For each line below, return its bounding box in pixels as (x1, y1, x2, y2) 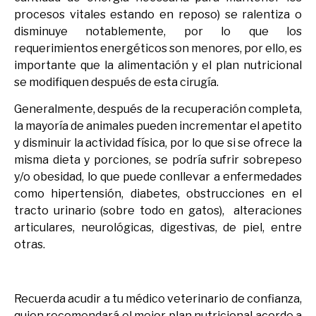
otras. (14, 237, 45, 251)
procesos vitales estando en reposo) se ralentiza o (14, 7, 302, 21)
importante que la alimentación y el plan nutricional (14, 58, 302, 72)
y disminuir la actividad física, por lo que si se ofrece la (14, 135, 302, 150)
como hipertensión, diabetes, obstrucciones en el (14, 186, 302, 200)
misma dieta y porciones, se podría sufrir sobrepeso (14, 152, 302, 166)
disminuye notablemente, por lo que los (14, 24, 302, 38)
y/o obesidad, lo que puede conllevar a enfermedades (14, 169, 302, 183)
